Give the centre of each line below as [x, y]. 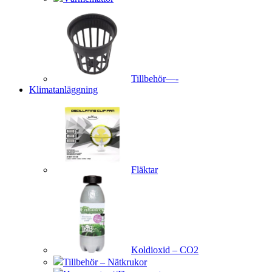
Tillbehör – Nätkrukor [105, 262]
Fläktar [144, 170]
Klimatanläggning [63, 90]
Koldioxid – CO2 [165, 250]
